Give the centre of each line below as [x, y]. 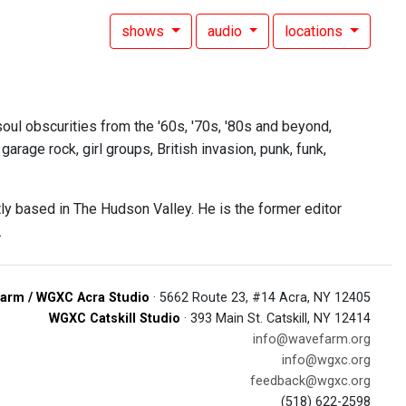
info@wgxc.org [326, 360]
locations [316, 31]
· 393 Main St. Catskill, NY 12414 [275, 319]
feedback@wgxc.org [310, 381]
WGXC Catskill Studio [115, 319]
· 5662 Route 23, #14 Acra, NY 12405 [260, 298]
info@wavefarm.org [312, 339]
